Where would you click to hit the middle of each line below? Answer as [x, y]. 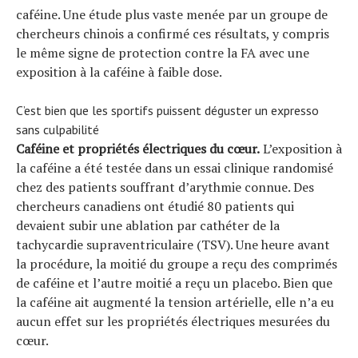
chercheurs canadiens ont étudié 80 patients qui [155, 206]
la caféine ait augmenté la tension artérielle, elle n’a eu [175, 302]
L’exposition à [301, 148]
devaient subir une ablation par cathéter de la [148, 225]
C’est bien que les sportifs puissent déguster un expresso [167, 110]
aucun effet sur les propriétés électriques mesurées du [173, 321]
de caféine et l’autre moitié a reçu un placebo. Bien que [174, 282]
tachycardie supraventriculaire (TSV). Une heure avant [173, 244]
